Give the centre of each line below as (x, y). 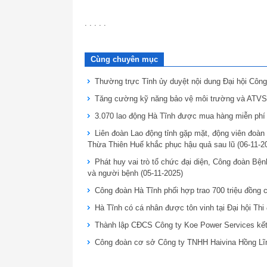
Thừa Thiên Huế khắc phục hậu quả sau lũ (162, 145)
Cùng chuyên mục (124, 59)
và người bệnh (114, 173)
